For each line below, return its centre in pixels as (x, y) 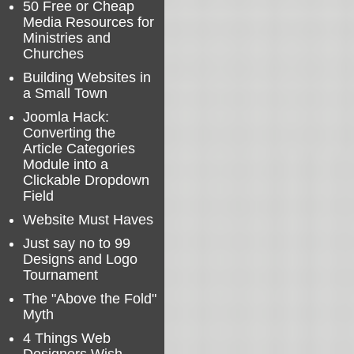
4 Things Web (67, 338)
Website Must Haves (88, 220)
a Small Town (65, 93)
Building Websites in (87, 77)
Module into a (66, 164)
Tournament (60, 275)
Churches (53, 54)
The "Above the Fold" (90, 299)
